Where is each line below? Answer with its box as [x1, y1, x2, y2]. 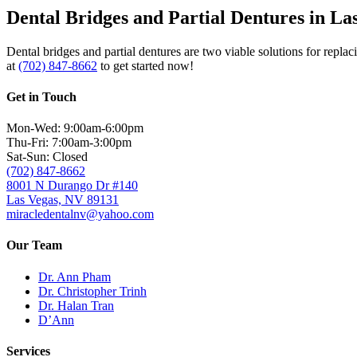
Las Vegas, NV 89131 [6, 193, 119, 207]
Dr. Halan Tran [38, 298, 114, 312]
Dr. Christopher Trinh [38, 284, 147, 298]
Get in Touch [6, 89, 76, 104]
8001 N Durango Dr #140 [6, 178, 138, 193]
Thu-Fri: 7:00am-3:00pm [6, 135, 131, 150]
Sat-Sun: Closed [6, 150, 88, 164]
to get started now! [97, 58, 194, 73]
